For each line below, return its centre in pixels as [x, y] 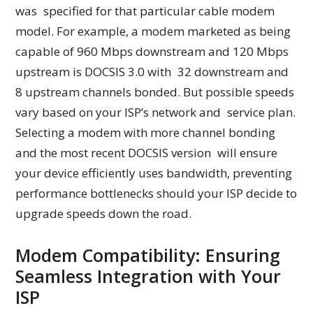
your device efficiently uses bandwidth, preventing [154, 173]
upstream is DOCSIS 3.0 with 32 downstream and [152, 72]
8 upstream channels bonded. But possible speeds [155, 92]
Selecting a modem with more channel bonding [146, 133]
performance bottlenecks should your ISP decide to [156, 194]
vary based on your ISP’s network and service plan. [156, 112]
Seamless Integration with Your [148, 276]
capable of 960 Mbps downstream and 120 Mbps [152, 52]
